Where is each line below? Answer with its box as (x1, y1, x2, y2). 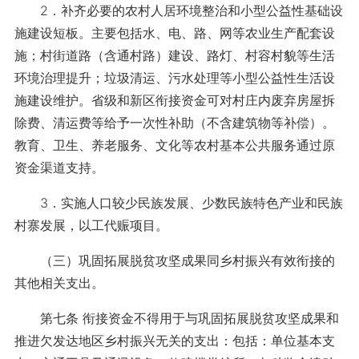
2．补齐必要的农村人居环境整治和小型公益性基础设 (14, 2, 343, 18)
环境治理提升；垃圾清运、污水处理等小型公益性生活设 (14, 70, 335, 86)
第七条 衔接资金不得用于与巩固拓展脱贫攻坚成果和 (14, 310, 339, 326)
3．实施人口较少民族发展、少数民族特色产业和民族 (14, 195, 343, 211)
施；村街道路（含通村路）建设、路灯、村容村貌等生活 (14, 47, 335, 63)
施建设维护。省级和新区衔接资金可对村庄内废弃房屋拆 (14, 92, 335, 108)
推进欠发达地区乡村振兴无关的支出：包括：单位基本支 (14, 333, 335, 349)
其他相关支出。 (14, 275, 104, 291)
